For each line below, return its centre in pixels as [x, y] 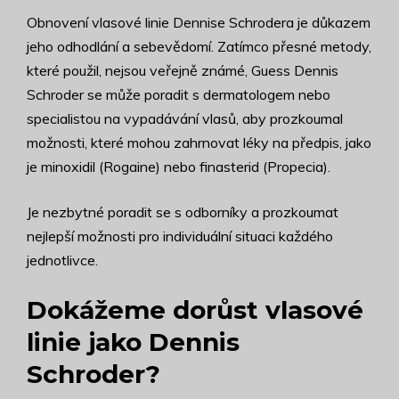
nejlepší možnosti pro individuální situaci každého [180, 236]
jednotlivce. [62, 261]
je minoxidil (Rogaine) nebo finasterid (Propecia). [179, 167]
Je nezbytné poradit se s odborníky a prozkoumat [183, 212]
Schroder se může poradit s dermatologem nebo [179, 95]
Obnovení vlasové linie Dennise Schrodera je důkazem [199, 23]
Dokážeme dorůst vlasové [195, 310]
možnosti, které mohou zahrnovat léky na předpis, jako [199, 143]
